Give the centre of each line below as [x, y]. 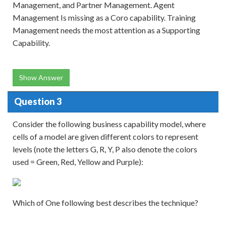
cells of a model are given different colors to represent [105, 136]
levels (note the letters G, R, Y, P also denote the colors [105, 149]
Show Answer [41, 77]
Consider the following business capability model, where [109, 124]
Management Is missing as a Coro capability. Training [104, 17]
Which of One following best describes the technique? [105, 202]
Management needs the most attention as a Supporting [106, 30]
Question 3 [38, 102]
